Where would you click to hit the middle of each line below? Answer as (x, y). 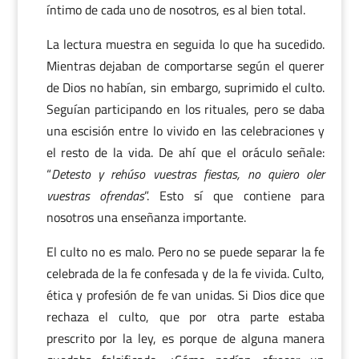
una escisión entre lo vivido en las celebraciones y (186, 131)
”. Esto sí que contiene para (235, 196)
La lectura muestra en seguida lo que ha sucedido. (186, 44)
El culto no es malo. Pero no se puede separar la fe (186, 252)
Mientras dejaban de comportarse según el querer (186, 66)
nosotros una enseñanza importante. (146, 217)
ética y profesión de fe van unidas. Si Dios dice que (186, 295)
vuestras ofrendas (95, 196)
